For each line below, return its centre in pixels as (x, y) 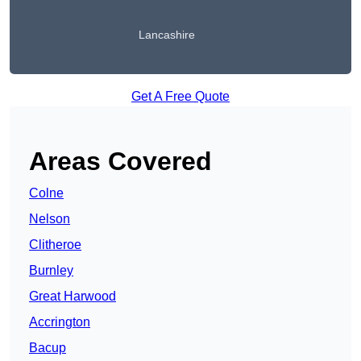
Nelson (50, 219)
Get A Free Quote (180, 97)
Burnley (51, 271)
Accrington (60, 322)
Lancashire (167, 35)
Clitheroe (55, 245)
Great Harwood (73, 297)
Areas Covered (120, 162)
